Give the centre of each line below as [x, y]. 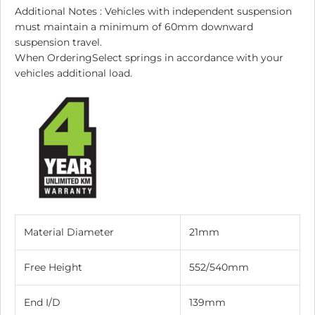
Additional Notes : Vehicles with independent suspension [153, 12]
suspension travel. [58, 43]
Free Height [53, 268]
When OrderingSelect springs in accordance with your [149, 58]
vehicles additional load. [73, 73]
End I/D [42, 303]
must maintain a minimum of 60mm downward [134, 27]
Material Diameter [69, 232]
